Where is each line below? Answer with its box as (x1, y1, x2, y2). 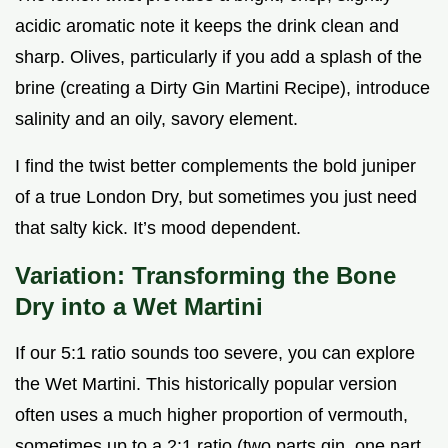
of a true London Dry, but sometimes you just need (15, 186, 417, 207)
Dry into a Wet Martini (15, 292, 263, 320)
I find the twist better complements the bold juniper (15, 155, 416, 176)
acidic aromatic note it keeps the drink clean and (15, 15, 399, 36)
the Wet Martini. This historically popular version (15, 373, 397, 394)
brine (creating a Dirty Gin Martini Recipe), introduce (15, 77, 430, 98)
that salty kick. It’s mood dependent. (15, 217, 301, 238)
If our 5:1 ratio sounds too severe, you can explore (15, 342, 415, 363)
